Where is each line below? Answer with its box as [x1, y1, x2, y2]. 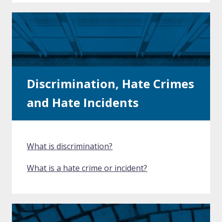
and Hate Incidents [27, 94, 139, 111]
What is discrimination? [27, 141, 113, 152]
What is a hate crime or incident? [27, 163, 148, 174]
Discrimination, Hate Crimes [27, 75, 195, 92]
